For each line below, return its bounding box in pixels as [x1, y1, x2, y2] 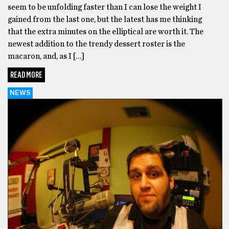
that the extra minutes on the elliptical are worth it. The [8, 28, 203, 36]
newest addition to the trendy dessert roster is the [8, 40, 185, 49]
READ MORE [10, 70, 42, 80]
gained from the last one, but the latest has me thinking [8, 15, 202, 24]
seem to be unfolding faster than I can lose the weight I [8, 3, 201, 12]
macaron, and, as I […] [8, 52, 84, 61]
